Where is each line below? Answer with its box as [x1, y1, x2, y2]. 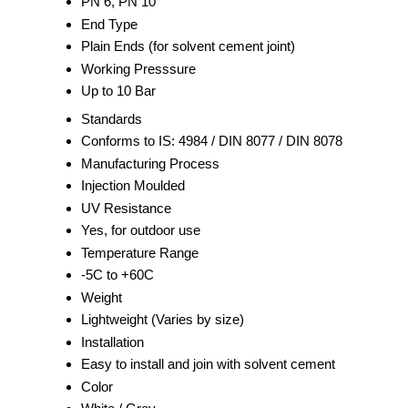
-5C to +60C [81, 266, 154, 282]
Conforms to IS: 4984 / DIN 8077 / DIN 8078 [81, 132, 342, 148]
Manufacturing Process [81, 155, 219, 171]
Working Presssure [81, 60, 196, 76]
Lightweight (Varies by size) [81, 311, 244, 327]
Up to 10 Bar [81, 82, 156, 98]
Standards [81, 110, 142, 127]
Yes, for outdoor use [81, 221, 200, 238]
